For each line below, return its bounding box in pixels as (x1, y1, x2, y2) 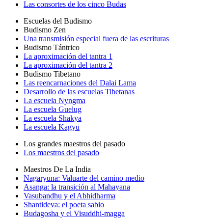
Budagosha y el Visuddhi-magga (24, 209, 125, 218)
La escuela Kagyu (24, 123, 80, 131)
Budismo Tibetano (24, 70, 81, 78)
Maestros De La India (24, 165, 91, 173)
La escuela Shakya (24, 114, 82, 122)
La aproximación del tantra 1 (24, 52, 112, 60)
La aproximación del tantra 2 (24, 61, 112, 69)
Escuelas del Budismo (24, 17, 92, 25)
